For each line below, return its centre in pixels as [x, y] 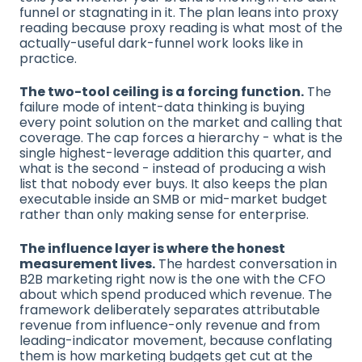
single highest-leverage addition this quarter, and [175, 154]
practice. [48, 58]
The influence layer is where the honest [152, 248]
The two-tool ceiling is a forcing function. [162, 92]
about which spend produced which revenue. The [176, 294]
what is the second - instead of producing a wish [173, 169]
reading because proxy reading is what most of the [181, 27]
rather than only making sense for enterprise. [164, 215]
